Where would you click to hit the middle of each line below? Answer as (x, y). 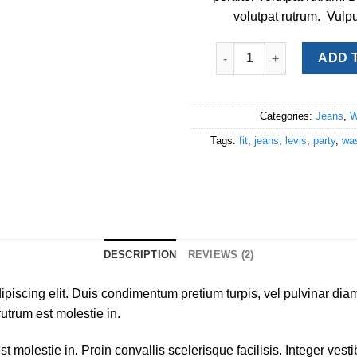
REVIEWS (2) (221, 255)
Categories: (287, 116)
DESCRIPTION (140, 255)
